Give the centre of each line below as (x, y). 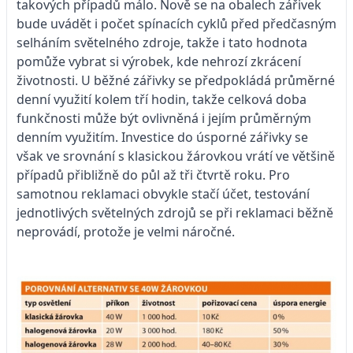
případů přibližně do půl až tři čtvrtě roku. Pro (153, 175)
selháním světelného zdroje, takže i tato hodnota (162, 42)
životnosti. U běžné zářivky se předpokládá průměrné (176, 80)
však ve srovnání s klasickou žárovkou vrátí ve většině (176, 156)
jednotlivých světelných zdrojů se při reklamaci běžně (175, 212)
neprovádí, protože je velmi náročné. (126, 231)
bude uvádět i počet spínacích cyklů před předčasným (176, 23)
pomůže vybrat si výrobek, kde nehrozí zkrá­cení (159, 61)
